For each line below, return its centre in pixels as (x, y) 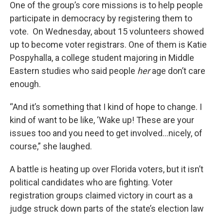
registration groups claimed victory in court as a (101, 195)
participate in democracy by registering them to (101, 18)
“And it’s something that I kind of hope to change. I (106, 107)
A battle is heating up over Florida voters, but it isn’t (107, 169)
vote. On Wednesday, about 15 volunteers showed (107, 31)
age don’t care (179, 71)
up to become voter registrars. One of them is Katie (108, 45)
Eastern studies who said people (73, 71)
